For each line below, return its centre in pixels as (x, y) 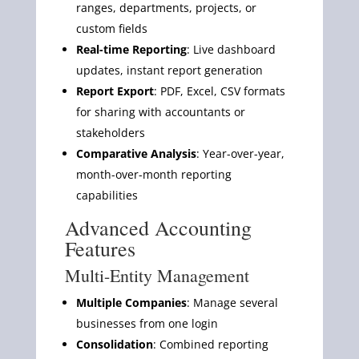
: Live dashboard (231, 49)
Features (100, 248)
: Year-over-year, (240, 153)
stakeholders (110, 132)
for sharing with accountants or (160, 111)
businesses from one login (147, 323)
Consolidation (114, 344)
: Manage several (232, 302)
